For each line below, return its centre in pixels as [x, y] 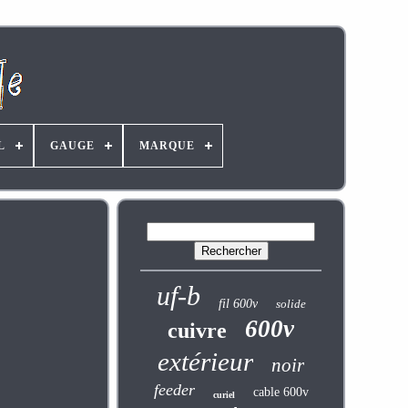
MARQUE [167, 146]
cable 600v [280, 392]
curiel [224, 395]
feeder [174, 390]
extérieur [206, 362]
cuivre [198, 331]
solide [291, 304]
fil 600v [238, 304]
